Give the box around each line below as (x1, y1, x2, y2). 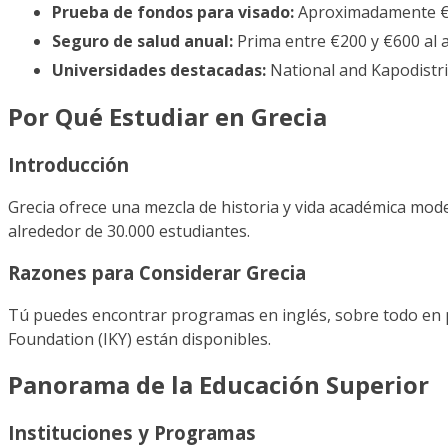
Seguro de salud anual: (52, 30, 233, 53)
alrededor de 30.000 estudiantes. (8, 220, 250, 243)
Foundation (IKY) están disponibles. (8, 328, 271, 351)
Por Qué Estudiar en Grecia (8, 100, 327, 134)
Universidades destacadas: (52, 59, 266, 82)
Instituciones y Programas (8, 420, 256, 446)
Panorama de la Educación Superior (8, 368, 429, 402)
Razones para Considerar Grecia (8, 260, 306, 286)
